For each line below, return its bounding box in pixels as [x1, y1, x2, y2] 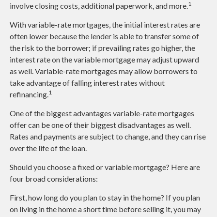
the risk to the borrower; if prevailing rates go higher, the [10, 43, 195, 53]
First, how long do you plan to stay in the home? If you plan [10, 193, 200, 202]
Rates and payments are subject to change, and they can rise [10, 132, 206, 141]
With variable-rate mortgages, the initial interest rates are [10, 20, 200, 30]
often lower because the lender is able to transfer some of [10, 31, 199, 41]
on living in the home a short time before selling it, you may [10, 204, 201, 214]
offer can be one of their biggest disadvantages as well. [10, 120, 191, 130]
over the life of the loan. [10, 143, 87, 153]
